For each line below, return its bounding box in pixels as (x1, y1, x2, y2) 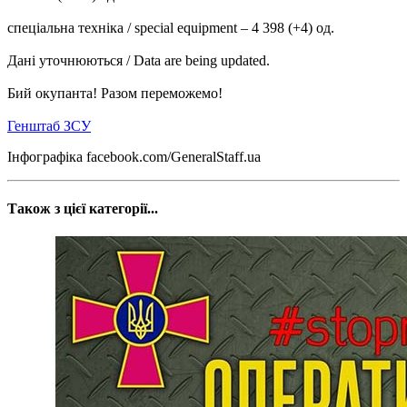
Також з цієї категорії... (7, 201, 158, 217)
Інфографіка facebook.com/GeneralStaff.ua (7, 148, 261, 164)
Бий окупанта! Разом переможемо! (7, 84, 223, 101)
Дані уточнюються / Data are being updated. (7, 52, 270, 68)
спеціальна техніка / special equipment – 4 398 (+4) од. (7, 19, 334, 35)
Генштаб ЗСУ (7, 117, 91, 134)
